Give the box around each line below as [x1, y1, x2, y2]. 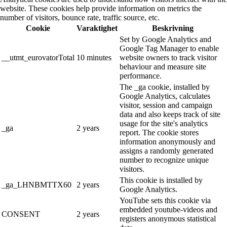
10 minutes [77, 53, 111, 62]
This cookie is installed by [120, 176, 203, 185]
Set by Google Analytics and [120, 35, 211, 44]
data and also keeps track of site [120, 110, 220, 119]
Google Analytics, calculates [120, 92, 210, 101]
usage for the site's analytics [120, 119, 208, 128]
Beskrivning [152, 24, 194, 33]
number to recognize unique [120, 156, 209, 165]
